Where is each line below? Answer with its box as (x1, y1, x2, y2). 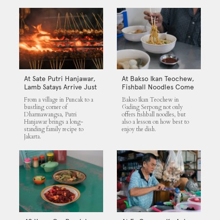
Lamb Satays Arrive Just (24, 83, 97, 91)
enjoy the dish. (121, 125, 156, 134)
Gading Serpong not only (121, 103, 183, 111)
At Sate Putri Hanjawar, (24, 75, 95, 83)
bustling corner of (24, 103, 67, 111)
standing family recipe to (24, 125, 83, 134)
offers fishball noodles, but (121, 110, 186, 119)
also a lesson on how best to (121, 118, 189, 126)
